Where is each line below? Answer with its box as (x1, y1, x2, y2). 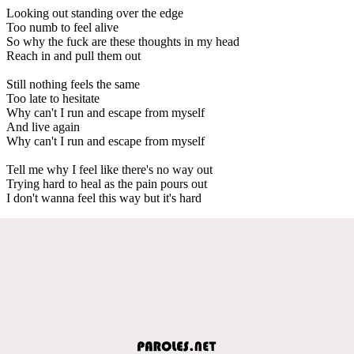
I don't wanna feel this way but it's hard (6, 190, 201, 205)
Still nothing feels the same (6, 77, 140, 91)
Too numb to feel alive (6, 20, 119, 34)
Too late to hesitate (6, 91, 100, 105)
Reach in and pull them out (6, 48, 141, 62)
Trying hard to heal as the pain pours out (6, 176, 207, 190)
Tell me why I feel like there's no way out (6, 162, 213, 176)
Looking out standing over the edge (6, 6, 183, 20)
